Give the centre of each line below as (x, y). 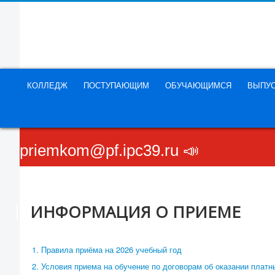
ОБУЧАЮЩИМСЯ (198, 85)
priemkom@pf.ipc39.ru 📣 (109, 150)
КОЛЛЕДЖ (47, 85)
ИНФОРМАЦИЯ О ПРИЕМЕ (135, 212)
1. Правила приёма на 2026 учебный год (107, 250)
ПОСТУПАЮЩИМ (116, 85)
